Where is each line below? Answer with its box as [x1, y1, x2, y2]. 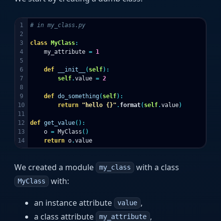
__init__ [58, 66, 86, 73]
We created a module [14, 161, 96, 173]
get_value [44, 119, 75, 126]
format [120, 101, 141, 109]
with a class [134, 161, 179, 173]
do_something [58, 92, 100, 100]
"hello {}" [82, 101, 117, 109]
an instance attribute [34, 197, 114, 208]
